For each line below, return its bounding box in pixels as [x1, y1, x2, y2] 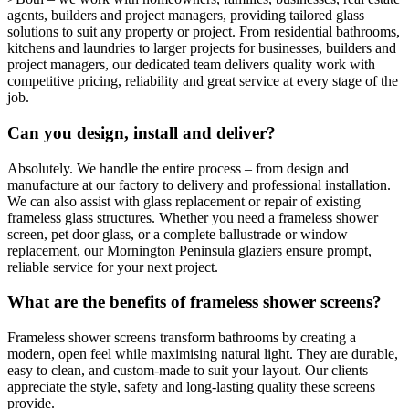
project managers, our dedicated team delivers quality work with [7, 57, 375, 73]
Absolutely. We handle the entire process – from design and [7, 160, 349, 176]
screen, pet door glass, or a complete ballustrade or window [7, 225, 348, 242]
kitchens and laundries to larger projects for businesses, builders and [7, 40, 396, 57]
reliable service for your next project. [7, 258, 218, 275]
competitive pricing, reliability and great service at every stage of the [7, 73, 398, 89]
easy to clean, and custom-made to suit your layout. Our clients [7, 362, 368, 379]
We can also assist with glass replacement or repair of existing [7, 193, 361, 209]
